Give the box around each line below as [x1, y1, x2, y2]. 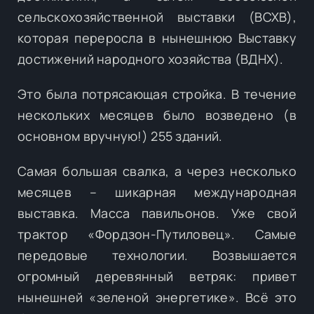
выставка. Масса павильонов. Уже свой [18, 204, 296, 221]
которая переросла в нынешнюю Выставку [18, 29, 296, 46]
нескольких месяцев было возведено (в [18, 106, 296, 123]
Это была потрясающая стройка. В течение [18, 85, 296, 102]
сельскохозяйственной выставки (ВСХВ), [18, 8, 296, 25]
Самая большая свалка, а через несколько [18, 162, 296, 179]
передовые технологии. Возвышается [18, 246, 296, 264]
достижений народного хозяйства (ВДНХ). [18, 50, 284, 67]
